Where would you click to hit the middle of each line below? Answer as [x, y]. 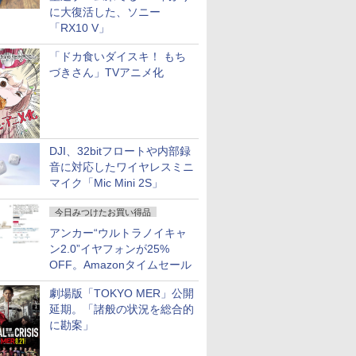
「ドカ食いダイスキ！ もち [118, 56]
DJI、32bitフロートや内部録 [120, 151]
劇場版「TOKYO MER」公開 [122, 293]
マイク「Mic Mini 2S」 [106, 183]
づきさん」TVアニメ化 [106, 72]
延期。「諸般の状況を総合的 [122, 309]
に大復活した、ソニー [105, 12]
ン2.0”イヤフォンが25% [109, 249]
